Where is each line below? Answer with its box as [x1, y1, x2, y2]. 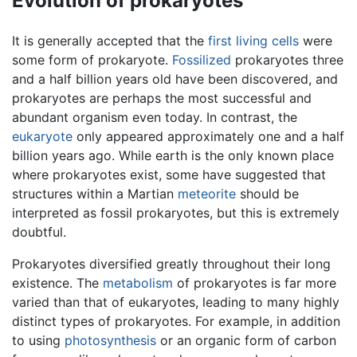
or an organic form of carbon [156, 331, 336, 348]
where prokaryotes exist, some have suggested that [12, 166, 326, 182]
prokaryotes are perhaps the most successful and [12, 89, 312, 106]
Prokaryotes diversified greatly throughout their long [12, 255, 331, 272]
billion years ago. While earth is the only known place [12, 147, 334, 163]
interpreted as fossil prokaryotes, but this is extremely [12, 204, 339, 221]
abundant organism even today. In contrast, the [12, 108, 297, 125]
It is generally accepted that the [12, 32, 208, 49]
